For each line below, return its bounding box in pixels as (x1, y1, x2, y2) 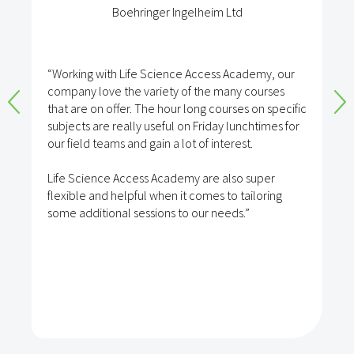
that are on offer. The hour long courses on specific (47, 100, 307, 117)
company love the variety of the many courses (47, 83, 284, 100)
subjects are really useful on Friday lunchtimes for (47, 118, 299, 134)
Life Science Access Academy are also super (47, 170, 275, 186)
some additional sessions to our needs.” (47, 205, 250, 221)
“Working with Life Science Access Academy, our (47, 66, 295, 82)
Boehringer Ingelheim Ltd (111, 4, 243, 21)
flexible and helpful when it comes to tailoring (47, 187, 282, 204)
